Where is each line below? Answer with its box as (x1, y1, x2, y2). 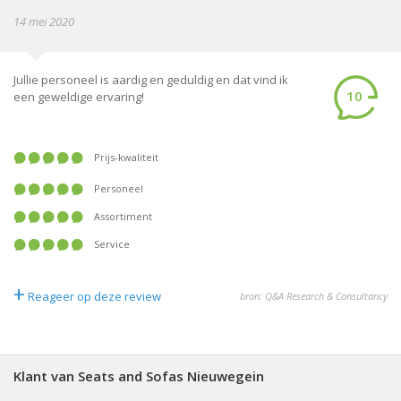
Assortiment (100, 209, 152, 223)
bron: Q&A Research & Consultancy (240, 289, 388, 303)
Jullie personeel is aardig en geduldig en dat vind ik (13, 72, 288, 88)
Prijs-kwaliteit (100, 150, 158, 164)
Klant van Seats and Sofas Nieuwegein (13, 367, 264, 385)
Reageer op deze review (28, 288, 161, 304)
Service (99, 237, 130, 251)
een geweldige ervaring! (13, 89, 144, 105)
